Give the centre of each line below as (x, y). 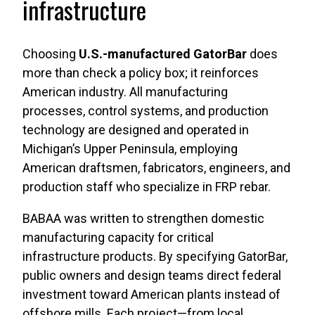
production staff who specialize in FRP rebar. (147, 186)
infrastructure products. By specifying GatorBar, (155, 256)
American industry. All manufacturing (125, 91)
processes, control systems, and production (146, 110)
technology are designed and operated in (136, 129)
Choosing (51, 53)
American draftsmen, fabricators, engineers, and (156, 167)
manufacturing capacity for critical (118, 237)
